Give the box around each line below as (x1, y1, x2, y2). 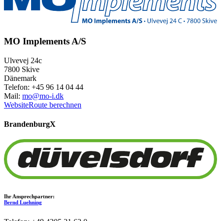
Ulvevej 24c (4, 56, 42, 65)
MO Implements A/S (4, 36, 86, 46)
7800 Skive (4, 65, 39, 74)
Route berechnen (29, 100, 81, 109)
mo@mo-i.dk (22, 91, 64, 100)
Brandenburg (4, 119, 50, 128)
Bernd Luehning (4, 199, 42, 205)
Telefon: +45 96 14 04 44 (4, 82, 83, 91)
